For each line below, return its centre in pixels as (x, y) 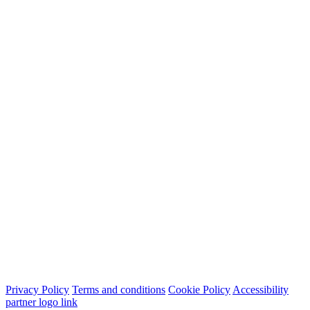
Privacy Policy (37, 290)
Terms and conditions (119, 290)
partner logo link (42, 302)
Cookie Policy (199, 290)
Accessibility (261, 290)
